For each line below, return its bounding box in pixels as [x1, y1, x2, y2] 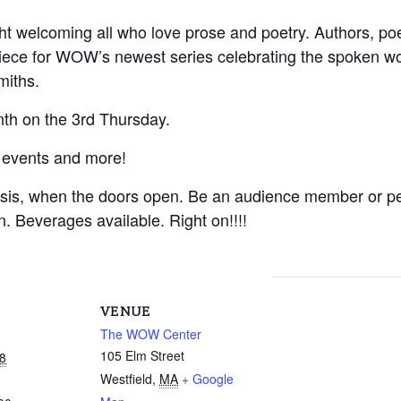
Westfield [100, 369, 152, 388]
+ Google [182, 369, 234, 388]
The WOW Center [100, 324, 201, 343]
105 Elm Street [100, 346, 184, 364]
